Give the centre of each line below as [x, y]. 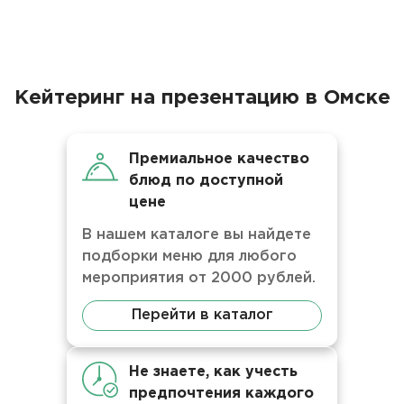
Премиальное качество [219, 159]
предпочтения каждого [221, 394]
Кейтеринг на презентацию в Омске [202, 98]
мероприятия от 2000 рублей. [199, 278]
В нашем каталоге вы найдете [197, 235]
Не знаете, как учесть [213, 372]
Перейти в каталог [202, 315]
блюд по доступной [206, 181]
